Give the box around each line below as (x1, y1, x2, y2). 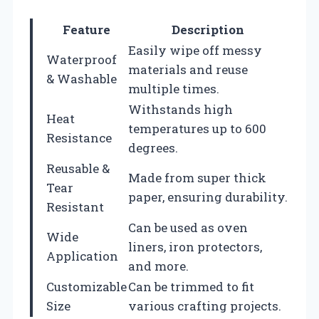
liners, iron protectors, (128, 239, 262, 256)
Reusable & (46, 160, 110, 177)
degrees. (128, 140, 178, 157)
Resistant (46, 199, 104, 216)
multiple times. (128, 80, 219, 98)
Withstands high (128, 101, 233, 118)
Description (172, 21, 244, 38)
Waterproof (46, 51, 117, 68)
